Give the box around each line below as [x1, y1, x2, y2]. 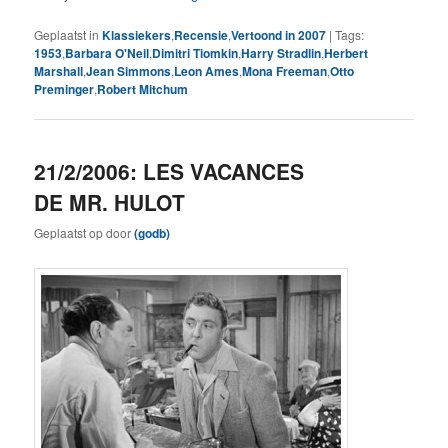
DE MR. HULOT [34, 186, 186, 217]
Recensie [174, 25, 229, 44]
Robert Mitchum [97, 79, 189, 98]
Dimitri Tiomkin [152, 43, 239, 62]
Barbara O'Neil [65, 43, 150, 62]
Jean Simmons [86, 61, 172, 80]
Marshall [34, 61, 84, 80]
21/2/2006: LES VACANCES [34, 155, 305, 186]
